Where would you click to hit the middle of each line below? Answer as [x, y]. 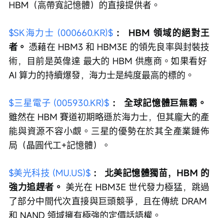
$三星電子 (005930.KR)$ [59, 102]
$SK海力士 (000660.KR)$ [61, 32]
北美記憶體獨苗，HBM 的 [157, 173]
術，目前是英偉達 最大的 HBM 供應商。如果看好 [109, 61]
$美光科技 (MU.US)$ [50, 173]
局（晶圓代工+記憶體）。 [60, 145]
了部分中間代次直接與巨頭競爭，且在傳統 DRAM [109, 201]
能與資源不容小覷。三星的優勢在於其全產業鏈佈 [109, 131]
